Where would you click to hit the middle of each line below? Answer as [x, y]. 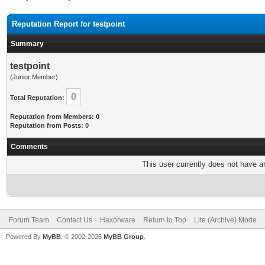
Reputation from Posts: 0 [49, 125]
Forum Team [29, 220]
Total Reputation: [37, 98]
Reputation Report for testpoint [68, 24]
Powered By [24, 237]
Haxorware [118, 220]
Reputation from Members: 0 [55, 117]
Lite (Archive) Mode [225, 220]
